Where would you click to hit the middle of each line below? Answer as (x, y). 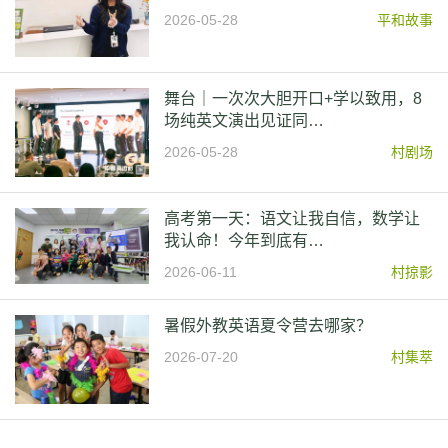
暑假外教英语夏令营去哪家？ (268, 325)
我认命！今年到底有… (244, 241)
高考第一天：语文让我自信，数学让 (292, 219)
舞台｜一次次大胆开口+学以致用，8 (293, 98)
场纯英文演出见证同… (244, 120)
